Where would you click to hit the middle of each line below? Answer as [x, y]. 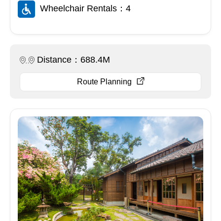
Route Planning [104, 82]
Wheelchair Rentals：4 [85, 9]
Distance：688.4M [74, 60]
